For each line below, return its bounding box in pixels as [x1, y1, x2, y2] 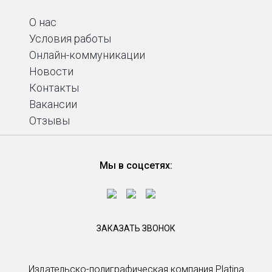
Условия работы [29, 32, 111, 45]
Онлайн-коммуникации [29, 49, 145, 61]
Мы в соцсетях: [100, 160, 172, 171]
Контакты [29, 81, 79, 94]
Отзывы [29, 114, 70, 127]
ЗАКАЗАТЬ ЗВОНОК [97, 223, 175, 233]
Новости [29, 65, 73, 78]
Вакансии [29, 98, 77, 110]
